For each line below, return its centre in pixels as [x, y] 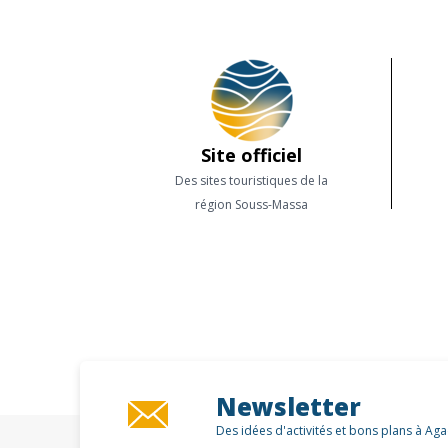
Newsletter [288, 406]
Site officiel [251, 155]
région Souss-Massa [251, 204]
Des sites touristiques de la [251, 180]
